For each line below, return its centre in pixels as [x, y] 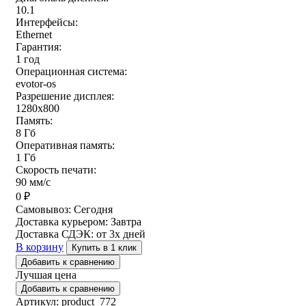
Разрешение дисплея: [65, 96]
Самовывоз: [45, 210]
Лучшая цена [46, 275]
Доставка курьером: [63, 222]
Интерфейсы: [47, 23]
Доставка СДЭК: [56, 234]
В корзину [40, 247]
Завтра [126, 222]
